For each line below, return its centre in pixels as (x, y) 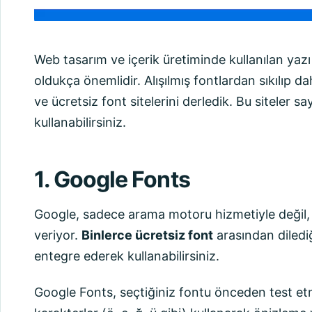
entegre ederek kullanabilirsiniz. (127, 256)
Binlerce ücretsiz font (147, 235)
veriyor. (58, 235)
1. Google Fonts (112, 179)
